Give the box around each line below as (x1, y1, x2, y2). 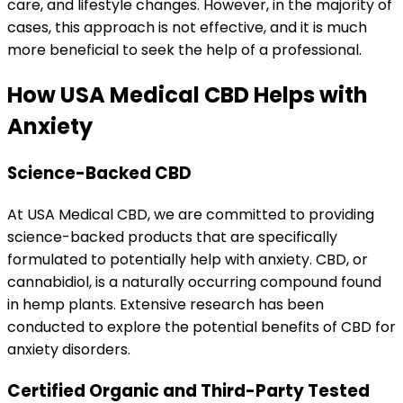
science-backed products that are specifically (7, 226, 337, 247)
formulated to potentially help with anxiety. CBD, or (7, 248, 368, 270)
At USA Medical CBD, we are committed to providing (7, 203, 374, 225)
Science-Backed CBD (7, 161, 192, 186)
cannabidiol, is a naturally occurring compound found (7, 271, 381, 292)
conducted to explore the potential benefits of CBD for (7, 316, 396, 337)
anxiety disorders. (7, 338, 130, 360)
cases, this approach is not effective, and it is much (7, 17, 367, 39)
